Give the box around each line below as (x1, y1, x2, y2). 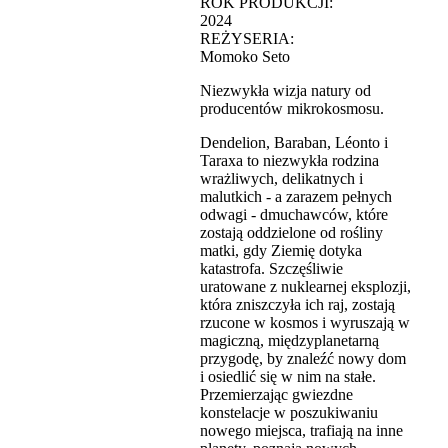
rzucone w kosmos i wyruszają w (200, 313, 410, 331)
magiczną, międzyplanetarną (200, 331, 379, 349)
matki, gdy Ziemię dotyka (200, 241, 362, 259)
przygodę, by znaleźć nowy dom (200, 349, 406, 367)
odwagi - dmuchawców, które (200, 205, 388, 223)
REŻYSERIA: (200, 29, 294, 47)
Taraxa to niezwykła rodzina (200, 151, 379, 169)
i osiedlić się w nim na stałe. (200, 367, 376, 385)
